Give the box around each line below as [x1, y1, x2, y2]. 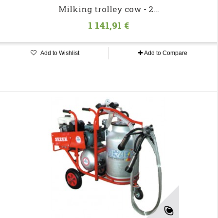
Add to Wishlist [39, 50, 79, 57]
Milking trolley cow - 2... [58, 3, 159, 15]
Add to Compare [144, 50, 187, 57]
